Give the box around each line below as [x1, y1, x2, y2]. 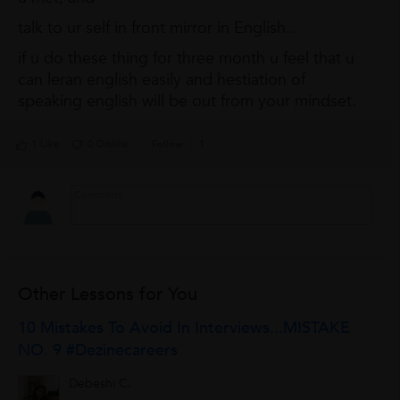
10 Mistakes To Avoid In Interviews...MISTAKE [18, 317, 351, 340]
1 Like [30, 137, 60, 152]
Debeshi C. [69, 375, 132, 393]
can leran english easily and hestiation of [18, 69, 306, 92]
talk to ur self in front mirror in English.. [18, 17, 296, 40]
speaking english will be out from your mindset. [18, 90, 357, 113]
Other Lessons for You [18, 282, 198, 307]
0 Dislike [87, 137, 129, 152]
